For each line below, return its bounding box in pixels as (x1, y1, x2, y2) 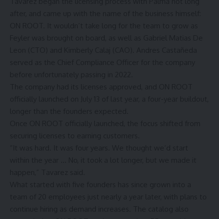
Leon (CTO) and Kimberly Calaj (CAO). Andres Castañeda (10, 45, 197, 55)
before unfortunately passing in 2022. (10, 69, 133, 79)
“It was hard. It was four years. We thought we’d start (10, 143, 188, 153)
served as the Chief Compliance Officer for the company (10, 57, 195, 67)
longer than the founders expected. (10, 106, 129, 116)
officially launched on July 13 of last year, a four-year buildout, (10, 94, 209, 104)
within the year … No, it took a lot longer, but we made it (10, 155, 197, 165)
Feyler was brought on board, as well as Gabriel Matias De (10, 33, 203, 43)
